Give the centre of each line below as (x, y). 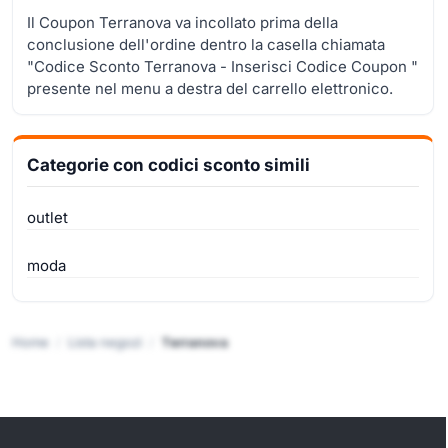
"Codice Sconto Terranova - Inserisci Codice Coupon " (222, 66)
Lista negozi (105, 341)
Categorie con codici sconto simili (168, 164)
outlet (47, 217)
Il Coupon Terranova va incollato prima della (182, 22)
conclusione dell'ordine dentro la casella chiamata (206, 44)
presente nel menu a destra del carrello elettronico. (210, 88)
